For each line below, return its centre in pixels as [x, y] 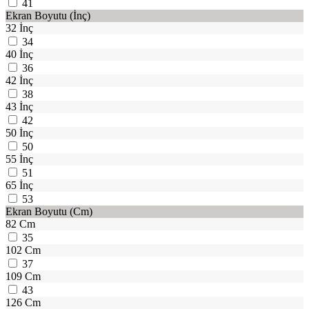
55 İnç [19, 159]
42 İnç [19, 81]
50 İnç [19, 133]
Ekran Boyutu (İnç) [48, 16]
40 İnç [19, 54]
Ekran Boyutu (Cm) [49, 212]
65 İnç [19, 186]
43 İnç [19, 107]
